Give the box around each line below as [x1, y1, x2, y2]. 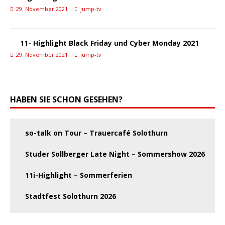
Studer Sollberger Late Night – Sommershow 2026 [25, 149, 205, 159]
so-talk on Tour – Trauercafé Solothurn [25, 128, 168, 138]
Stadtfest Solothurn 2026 [25, 191, 116, 201]
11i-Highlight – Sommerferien [25, 170, 132, 180]
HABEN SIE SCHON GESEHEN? [10, 94, 123, 105]
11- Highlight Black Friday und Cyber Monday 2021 [20, 38, 199, 48]
